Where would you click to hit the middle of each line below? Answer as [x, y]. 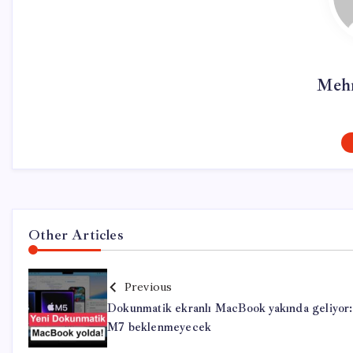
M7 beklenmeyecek [160, 328]
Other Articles [76, 235]
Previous [148, 287]
